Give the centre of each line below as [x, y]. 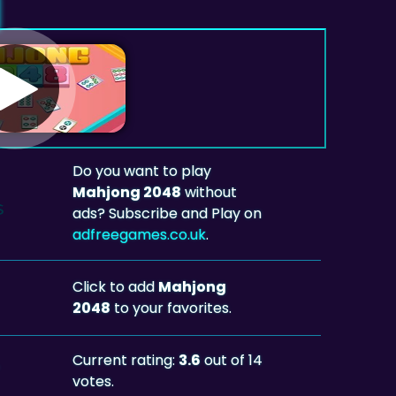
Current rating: [126, 360]
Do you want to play [142, 171]
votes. [94, 381]
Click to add [116, 286]
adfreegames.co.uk [140, 234]
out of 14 [232, 360]
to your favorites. [171, 308]
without [209, 192]
